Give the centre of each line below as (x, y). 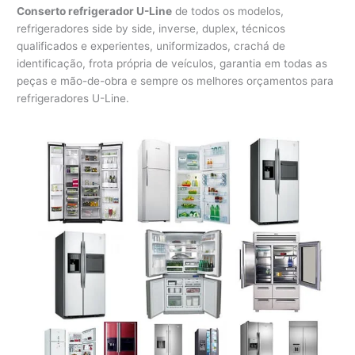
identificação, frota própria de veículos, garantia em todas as (172, 63)
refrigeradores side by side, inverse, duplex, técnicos (151, 28)
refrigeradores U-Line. (73, 98)
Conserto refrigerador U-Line (95, 11)
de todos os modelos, (228, 11)
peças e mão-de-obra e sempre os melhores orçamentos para (176, 80)
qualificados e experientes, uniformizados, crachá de (151, 46)
